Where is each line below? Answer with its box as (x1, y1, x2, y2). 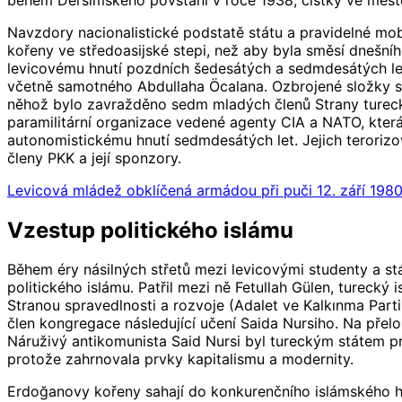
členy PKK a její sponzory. (7, 148, 181, 167)
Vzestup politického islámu (7, 216, 293, 243)
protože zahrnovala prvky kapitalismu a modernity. (7, 350, 354, 369)
